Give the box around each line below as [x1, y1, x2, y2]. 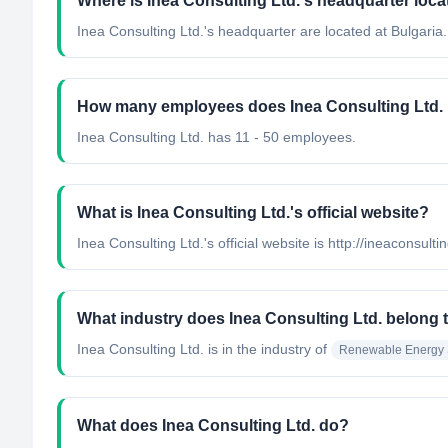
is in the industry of [204, 341, 327, 357]
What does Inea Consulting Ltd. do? [77, 417, 349, 434]
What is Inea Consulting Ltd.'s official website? [77, 204, 429, 221]
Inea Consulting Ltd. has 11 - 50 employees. [77, 129, 356, 145]
